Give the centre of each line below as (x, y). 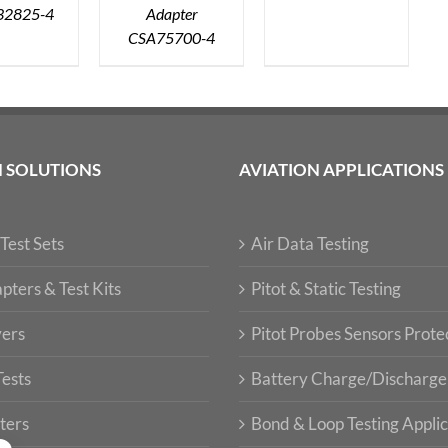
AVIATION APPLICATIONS (341, 169)
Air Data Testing (310, 243)
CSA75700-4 (172, 37)
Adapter (171, 13)
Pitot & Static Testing (326, 288)
